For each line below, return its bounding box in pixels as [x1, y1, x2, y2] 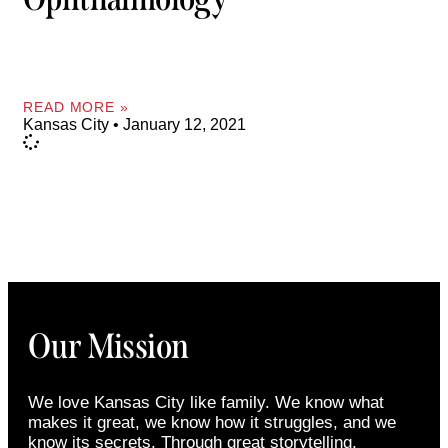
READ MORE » [23, 98, 129, 115]
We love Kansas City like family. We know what [28, 392, 384, 412]
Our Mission [28, 324, 189, 367]
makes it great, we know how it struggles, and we [28, 412, 396, 432]
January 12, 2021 [119, 115, 246, 133]
